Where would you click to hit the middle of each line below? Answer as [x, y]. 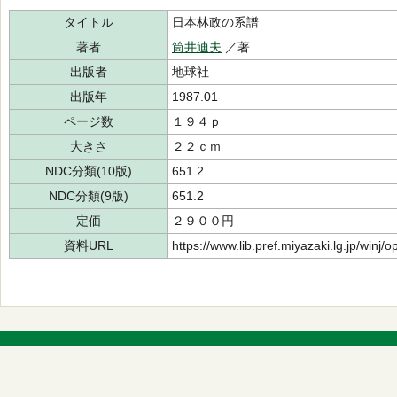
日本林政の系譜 [215, 22]
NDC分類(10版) [89, 171]
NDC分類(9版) [89, 196]
